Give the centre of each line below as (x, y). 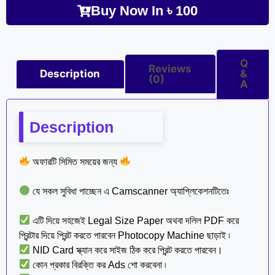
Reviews (170, 68)
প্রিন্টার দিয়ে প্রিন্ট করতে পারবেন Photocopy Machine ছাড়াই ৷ (125, 235)
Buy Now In (129, 10)
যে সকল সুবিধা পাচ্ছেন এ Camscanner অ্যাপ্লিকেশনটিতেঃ (130, 191)
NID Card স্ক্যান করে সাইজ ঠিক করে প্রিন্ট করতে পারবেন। (127, 250)
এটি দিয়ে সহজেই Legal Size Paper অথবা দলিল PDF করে (135, 220)
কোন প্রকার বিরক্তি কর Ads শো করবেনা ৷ (99, 265)
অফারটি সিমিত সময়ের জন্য (75, 161)
